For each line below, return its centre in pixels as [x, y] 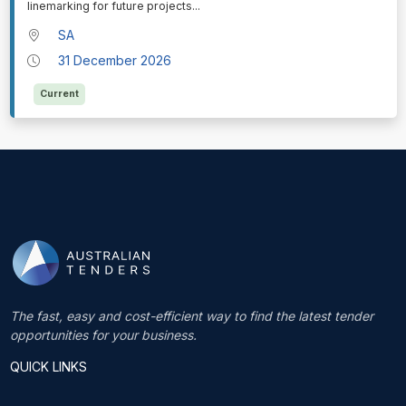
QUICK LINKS [48, 366]
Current [59, 94]
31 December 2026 [115, 61]
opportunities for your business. [103, 334]
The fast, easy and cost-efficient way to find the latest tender [191, 315]
